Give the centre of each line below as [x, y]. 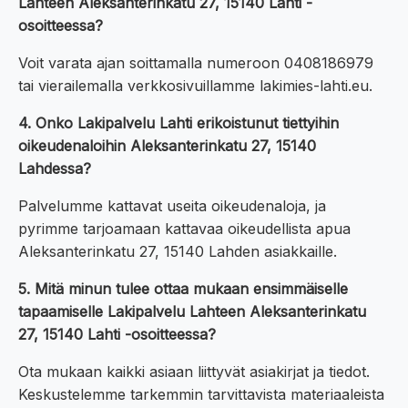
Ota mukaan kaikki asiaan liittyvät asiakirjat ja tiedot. [194, 372]
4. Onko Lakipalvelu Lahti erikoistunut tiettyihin [178, 123]
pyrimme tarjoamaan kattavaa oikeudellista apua [184, 229]
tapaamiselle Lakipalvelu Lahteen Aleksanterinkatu [192, 312]
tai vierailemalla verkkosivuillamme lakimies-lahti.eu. [195, 86]
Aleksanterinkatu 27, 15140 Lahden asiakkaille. [178, 252]
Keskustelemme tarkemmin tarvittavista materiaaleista [201, 395]
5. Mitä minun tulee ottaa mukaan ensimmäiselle [183, 289]
